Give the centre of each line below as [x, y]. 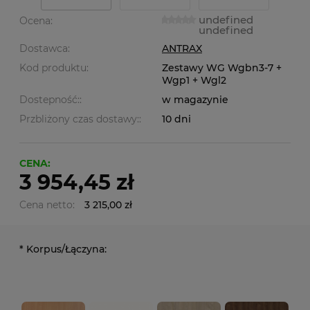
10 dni [176, 119]
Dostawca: [45, 48]
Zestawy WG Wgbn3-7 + [222, 68]
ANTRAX [182, 48]
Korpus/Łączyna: [65, 249]
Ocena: [36, 21]
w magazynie [195, 100]
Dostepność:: [51, 100]
